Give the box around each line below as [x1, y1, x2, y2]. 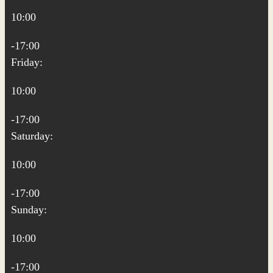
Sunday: [11, 204, 47, 216]
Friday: [11, 56, 43, 68]
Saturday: [11, 130, 53, 142]
